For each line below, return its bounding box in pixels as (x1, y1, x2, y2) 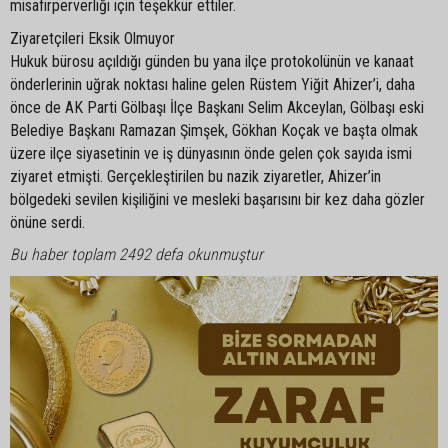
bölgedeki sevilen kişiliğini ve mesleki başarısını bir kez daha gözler (10, 189, 425, 209)
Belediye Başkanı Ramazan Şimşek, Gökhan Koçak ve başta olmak (10, 120, 418, 140)
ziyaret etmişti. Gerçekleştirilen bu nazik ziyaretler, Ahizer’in (10, 166, 381, 186)
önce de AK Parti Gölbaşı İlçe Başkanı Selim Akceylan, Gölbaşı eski (10, 97, 424, 117)
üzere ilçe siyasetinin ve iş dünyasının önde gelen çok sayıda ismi (10, 143, 412, 163)
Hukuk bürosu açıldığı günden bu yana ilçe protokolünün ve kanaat (10, 51, 414, 71)
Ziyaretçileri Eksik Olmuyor (10, 28, 175, 48)
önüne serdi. (10, 212, 85, 232)
